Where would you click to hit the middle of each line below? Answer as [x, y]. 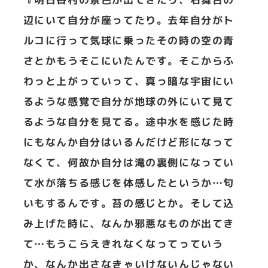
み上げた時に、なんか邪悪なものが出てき [129, 224]
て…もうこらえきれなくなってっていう [123, 244]
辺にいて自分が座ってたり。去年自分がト [129, 20]
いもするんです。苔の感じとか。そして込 [129, 203]
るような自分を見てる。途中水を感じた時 [129, 122]
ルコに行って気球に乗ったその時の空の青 [129, 41]
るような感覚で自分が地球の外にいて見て [129, 102]
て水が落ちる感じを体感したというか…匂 [129, 183]
